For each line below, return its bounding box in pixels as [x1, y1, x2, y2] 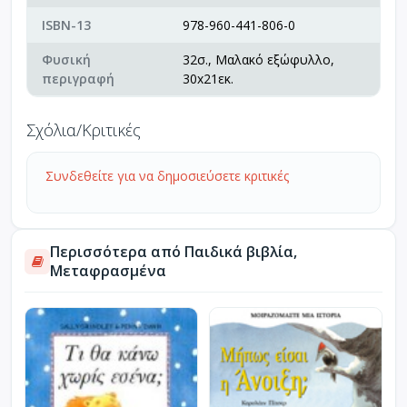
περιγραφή [42, 69, 114, 87]
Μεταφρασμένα [50, 260, 166, 281]
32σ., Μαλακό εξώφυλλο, [183, 50, 334, 68]
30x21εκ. [183, 69, 233, 87]
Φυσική [42, 50, 91, 68]
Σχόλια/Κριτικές [26, 118, 141, 141]
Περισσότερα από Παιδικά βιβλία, [50, 241, 297, 262]
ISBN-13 [42, 15, 91, 34]
